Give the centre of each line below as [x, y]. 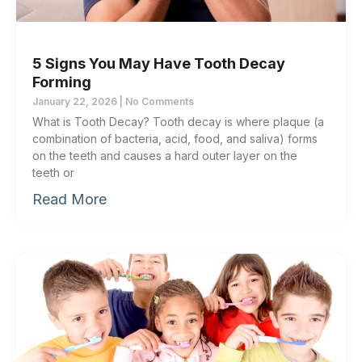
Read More [69, 199]
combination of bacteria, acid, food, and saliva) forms [175, 138]
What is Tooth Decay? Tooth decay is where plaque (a [178, 121]
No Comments [158, 101]
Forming [62, 82]
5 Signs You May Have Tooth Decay [159, 63]
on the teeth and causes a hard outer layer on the [165, 155]
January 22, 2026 [76, 101]
